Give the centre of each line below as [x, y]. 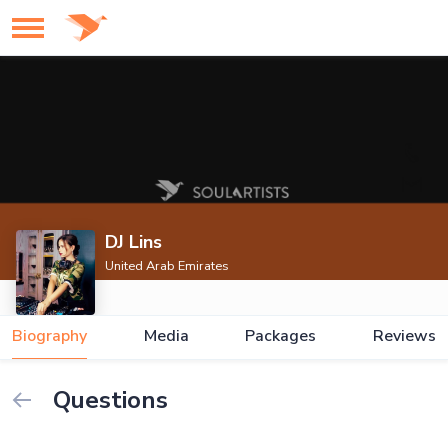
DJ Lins [134, 242]
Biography [49, 336]
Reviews [404, 336]
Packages [281, 336]
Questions [107, 400]
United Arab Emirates [167, 266]
